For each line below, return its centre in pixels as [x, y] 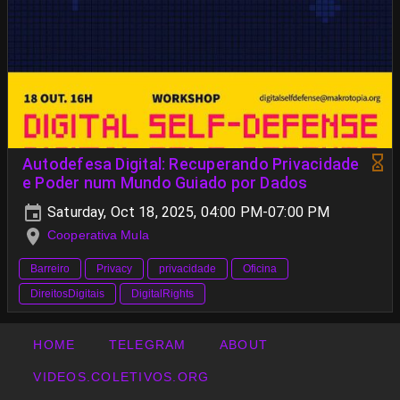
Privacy [114, 268]
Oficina [260, 268]
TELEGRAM [147, 345]
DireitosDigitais [67, 293]
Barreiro [50, 268]
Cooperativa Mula [98, 235]
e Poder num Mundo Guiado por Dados [165, 183]
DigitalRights [162, 293]
